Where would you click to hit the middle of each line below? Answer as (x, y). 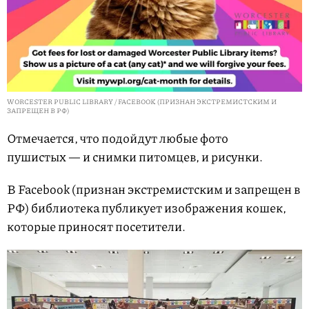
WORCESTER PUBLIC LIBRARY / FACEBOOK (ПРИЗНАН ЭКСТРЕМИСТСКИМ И (142, 102)
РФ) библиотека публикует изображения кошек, (147, 208)
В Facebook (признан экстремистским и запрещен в (153, 189)
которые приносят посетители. (96, 227)
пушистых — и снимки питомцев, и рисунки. (135, 157)
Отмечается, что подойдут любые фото (118, 138)
